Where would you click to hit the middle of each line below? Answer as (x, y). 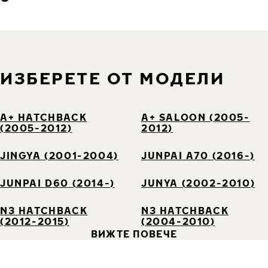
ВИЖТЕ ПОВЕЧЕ (134, 234)
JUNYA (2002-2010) (198, 183)
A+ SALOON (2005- (196, 117)
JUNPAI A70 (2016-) (198, 155)
